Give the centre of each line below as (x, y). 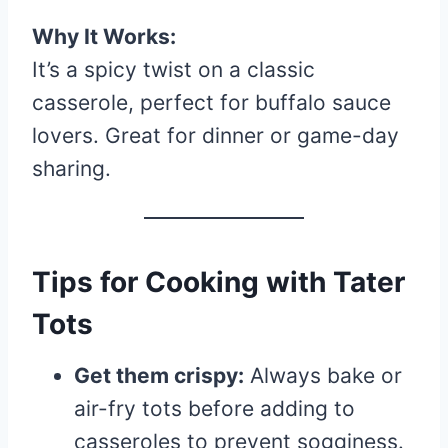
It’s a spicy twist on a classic (173, 69)
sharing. (71, 168)
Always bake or (323, 375)
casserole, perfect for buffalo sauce (211, 102)
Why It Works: (104, 36)
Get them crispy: (159, 375)
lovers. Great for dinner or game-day (215, 135)
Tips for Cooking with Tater (218, 282)
